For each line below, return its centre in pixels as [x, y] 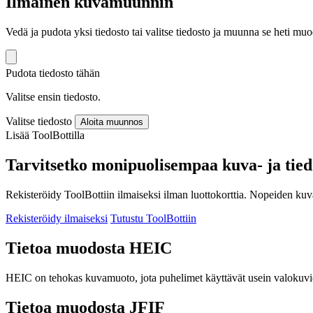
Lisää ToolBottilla [45, 136]
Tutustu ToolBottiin [153, 219]
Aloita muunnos [112, 122]
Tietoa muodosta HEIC [89, 248]
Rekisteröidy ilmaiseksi [57, 219]
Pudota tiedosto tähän [53, 73]
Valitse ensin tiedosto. [53, 97]
